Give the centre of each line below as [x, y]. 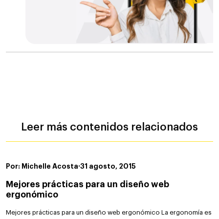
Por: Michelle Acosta [42, 166]
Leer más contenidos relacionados [109, 127]
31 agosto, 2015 [108, 166]
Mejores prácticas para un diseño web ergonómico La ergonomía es [109, 212]
